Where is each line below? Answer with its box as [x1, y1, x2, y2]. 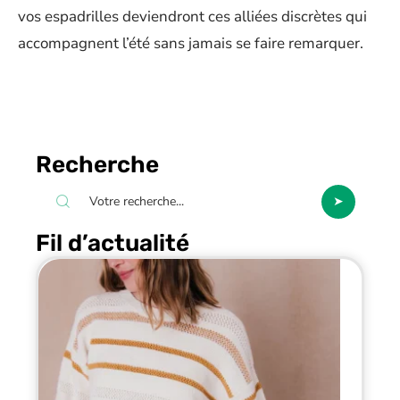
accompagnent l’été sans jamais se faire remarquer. [18, 32, 363, 54]
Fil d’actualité [36, 229, 189, 257]
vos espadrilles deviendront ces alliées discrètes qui [18, 5, 367, 27]
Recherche [36, 150, 159, 179]
